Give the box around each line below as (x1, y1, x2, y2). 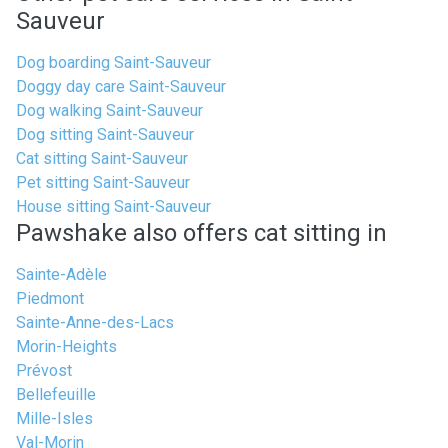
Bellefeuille (16, 385, 96, 404)
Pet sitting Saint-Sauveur (16, 173, 190, 192)
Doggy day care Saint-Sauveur (16, 77, 226, 96)
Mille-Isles (16, 409, 93, 428)
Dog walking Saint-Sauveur (16, 101, 203, 120)
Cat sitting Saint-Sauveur (16, 149, 188, 168)
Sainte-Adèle (16, 265, 107, 284)
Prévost (16, 361, 72, 380)
